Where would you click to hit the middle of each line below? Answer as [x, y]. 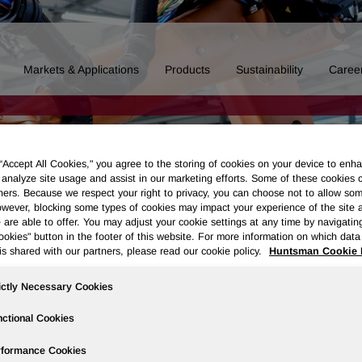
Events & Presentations [211, 337]
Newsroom [105, 337]
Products [187, 69]
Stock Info [315, 337]
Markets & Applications [81, 69]
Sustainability [269, 69]
